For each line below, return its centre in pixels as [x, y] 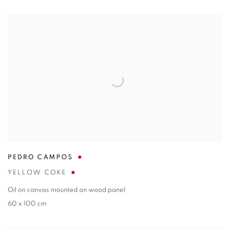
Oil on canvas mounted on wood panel [66, 191]
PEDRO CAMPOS [40, 158]
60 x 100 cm [27, 204]
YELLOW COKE [37, 173]
